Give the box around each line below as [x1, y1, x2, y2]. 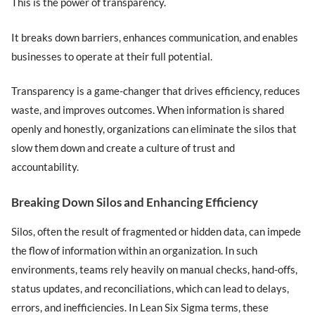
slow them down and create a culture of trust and [11, 141, 236, 155]
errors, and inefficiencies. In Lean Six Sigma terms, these [11, 300, 269, 314]
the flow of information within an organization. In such [11, 243, 258, 257]
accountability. [11, 160, 79, 174]
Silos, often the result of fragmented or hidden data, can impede [11, 224, 302, 238]
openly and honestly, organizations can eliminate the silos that [11, 122, 297, 136]
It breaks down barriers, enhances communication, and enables [11, 30, 299, 44]
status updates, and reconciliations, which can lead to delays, [11, 281, 290, 295]
